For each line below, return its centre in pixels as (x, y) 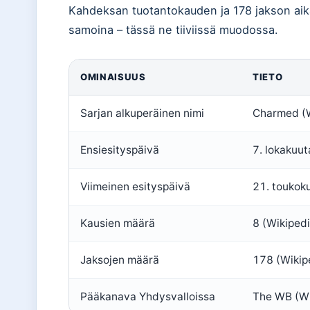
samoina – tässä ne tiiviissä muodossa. (173, 30)
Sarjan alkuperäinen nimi (142, 113)
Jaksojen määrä (120, 260)
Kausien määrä (118, 223)
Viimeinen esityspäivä (135, 186)
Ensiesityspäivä (120, 150)
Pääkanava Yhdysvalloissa (148, 297)
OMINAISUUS (113, 77)
